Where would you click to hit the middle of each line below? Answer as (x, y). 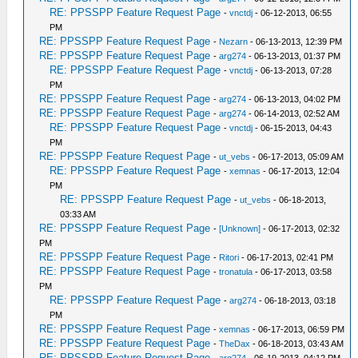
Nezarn (234, 42)
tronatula (236, 272)
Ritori (229, 257)
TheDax (235, 344)
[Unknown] (240, 229)
